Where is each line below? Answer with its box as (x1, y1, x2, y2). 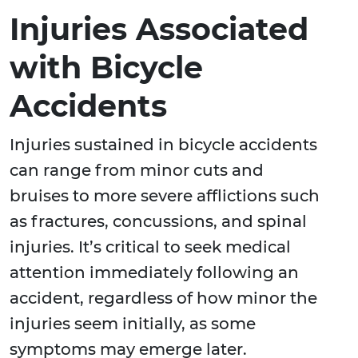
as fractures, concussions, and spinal (10, 212, 307, 232)
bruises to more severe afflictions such (10, 186, 320, 206)
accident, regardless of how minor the (10, 288, 317, 308)
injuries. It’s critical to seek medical (10, 237, 291, 257)
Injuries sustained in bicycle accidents (10, 135, 317, 155)
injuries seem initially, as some (10, 314, 256, 334)
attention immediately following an (10, 263, 299, 283)
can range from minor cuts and (10, 161, 264, 181)
